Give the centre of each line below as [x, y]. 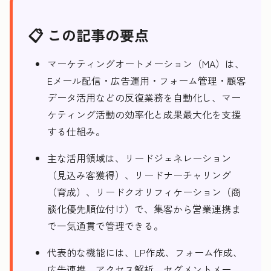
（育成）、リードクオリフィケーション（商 [144, 192]
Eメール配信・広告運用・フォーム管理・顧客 [147, 80]
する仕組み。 [76, 131]
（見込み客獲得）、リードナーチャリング [139, 175]
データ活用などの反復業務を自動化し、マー [144, 97]
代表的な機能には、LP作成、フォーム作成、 [145, 252]
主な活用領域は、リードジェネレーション [139, 158]
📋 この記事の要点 [88, 35]
